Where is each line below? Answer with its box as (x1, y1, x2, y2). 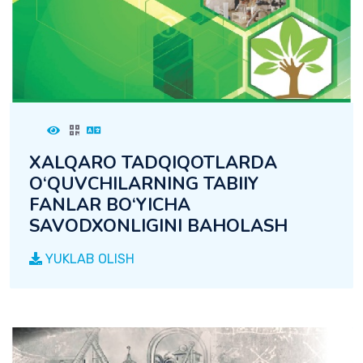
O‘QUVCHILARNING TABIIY (29, 171, 258, 196)
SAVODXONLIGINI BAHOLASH (29, 213, 288, 238)
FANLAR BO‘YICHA (29, 192, 190, 217)
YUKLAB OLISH (42, 250, 135, 267)
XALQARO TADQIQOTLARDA (29, 150, 277, 175)
